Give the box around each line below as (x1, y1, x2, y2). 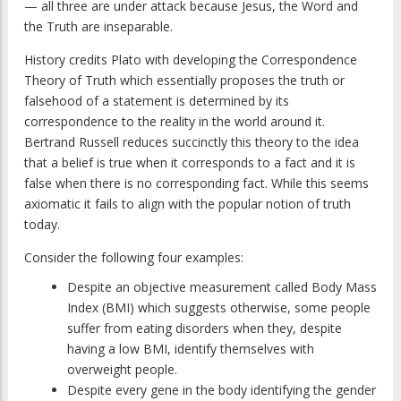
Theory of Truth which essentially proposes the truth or (24, 72, 345, 90)
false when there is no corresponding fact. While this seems (24, 175, 369, 192)
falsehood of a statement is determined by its (24, 92, 289, 110)
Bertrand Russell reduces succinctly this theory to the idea (24, 133, 359, 151)
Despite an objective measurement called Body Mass (67, 278, 377, 296)
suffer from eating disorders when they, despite (67, 320, 342, 337)
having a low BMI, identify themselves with (67, 340, 314, 358)
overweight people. (67, 361, 177, 379)
